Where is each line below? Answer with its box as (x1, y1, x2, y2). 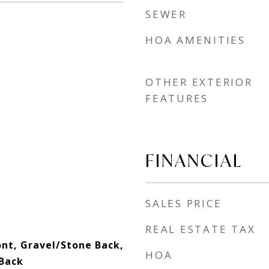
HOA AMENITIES (145, 33, 246, 47)
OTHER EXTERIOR (145, 75, 253, 89)
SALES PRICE (145, 196, 222, 210)
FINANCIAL (145, 149, 243, 172)
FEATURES (145, 91, 208, 105)
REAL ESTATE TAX (145, 222, 256, 236)
